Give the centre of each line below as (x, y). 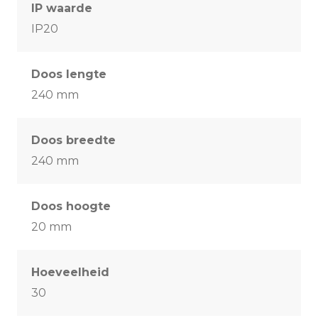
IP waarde (62, 9)
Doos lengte (69, 75)
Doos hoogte (71, 207)
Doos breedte (73, 141)
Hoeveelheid (70, 273)
